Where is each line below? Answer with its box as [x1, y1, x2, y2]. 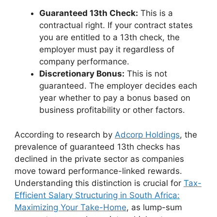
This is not [124, 69, 167, 78]
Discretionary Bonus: [39, 69, 124, 78]
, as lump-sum [126, 202, 182, 212]
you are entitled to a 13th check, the [39, 32, 180, 42]
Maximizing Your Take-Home [15, 202, 126, 212]
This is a [138, 8, 173, 18]
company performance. [39, 57, 129, 66]
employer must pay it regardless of [39, 45, 174, 54]
